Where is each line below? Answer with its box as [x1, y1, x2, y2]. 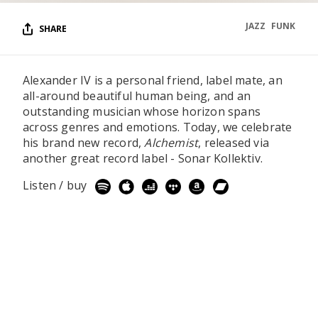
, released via [198, 135, 270, 150]
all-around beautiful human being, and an [23, 88, 251, 104]
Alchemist [144, 135, 199, 150]
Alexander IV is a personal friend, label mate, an [23, 72, 283, 88]
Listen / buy [23, 177, 90, 193]
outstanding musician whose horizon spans [23, 104, 261, 119]
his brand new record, [23, 135, 145, 150]
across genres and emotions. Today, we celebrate [23, 119, 292, 135]
